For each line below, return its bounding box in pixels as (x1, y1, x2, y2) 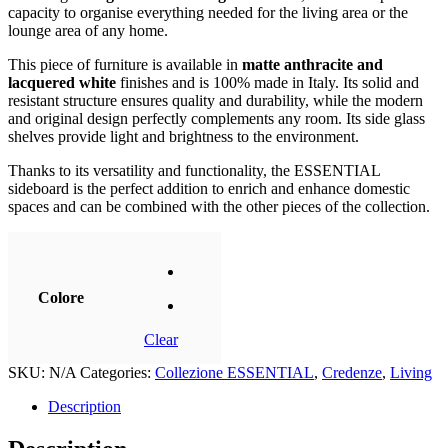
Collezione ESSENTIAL (155, 363, 314, 381)
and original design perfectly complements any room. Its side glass (8, 109, 425, 127)
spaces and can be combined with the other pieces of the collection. (8, 197, 430, 215)
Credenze (322, 363, 382, 381)
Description (48, 397, 121, 415)
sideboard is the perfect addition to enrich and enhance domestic (8, 179, 410, 197)
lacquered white (8, 73, 116, 91)
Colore (38, 288, 84, 306)
